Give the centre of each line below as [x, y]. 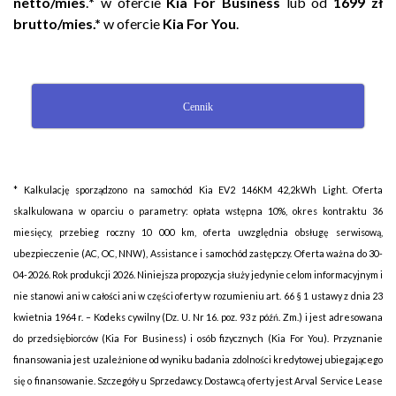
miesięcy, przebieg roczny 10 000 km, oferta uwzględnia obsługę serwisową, [198, 232]
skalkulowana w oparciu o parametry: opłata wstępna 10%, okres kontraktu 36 [198, 211]
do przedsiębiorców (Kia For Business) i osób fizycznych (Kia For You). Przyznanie [198, 339]
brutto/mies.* [57, 24]
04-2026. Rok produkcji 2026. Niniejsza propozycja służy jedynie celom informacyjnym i [198, 275]
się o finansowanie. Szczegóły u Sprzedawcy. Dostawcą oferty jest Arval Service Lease [198, 381]
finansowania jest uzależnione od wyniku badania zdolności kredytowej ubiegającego [198, 360]
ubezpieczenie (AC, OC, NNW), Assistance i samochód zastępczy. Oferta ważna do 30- [198, 254]
